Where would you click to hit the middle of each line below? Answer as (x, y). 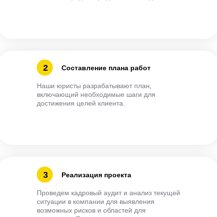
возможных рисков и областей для (91, 210)
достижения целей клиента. (81, 103)
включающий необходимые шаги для (96, 94)
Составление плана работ (106, 68)
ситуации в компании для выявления (96, 201)
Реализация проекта (96, 175)
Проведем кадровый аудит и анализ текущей (108, 193)
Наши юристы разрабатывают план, (94, 86)
